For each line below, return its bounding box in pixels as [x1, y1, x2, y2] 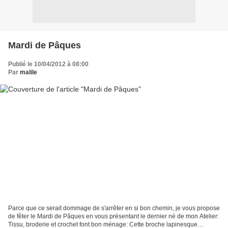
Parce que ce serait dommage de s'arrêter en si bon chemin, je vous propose [8, 205, 220, 212]
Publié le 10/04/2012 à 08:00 [8, 60, 89, 68]
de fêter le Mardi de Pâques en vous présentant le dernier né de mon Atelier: [8, 213, 219, 220]
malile [20, 68, 37, 76]
